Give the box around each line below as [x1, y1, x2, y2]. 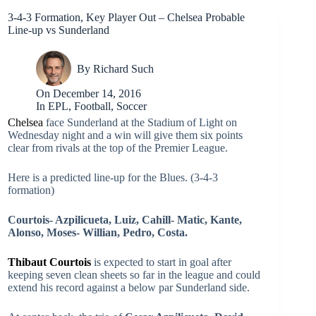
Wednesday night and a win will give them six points [8, 129, 243, 141]
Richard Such [93, 62, 154, 75]
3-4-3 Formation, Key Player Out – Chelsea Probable [8, 11, 245, 23]
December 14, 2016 [53, 87, 142, 99]
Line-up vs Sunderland [8, 24, 109, 36]
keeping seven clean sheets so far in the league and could [8, 269, 260, 281]
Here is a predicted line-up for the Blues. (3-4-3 [8, 171, 218, 183]
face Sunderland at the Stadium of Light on [43, 116, 237, 128]
